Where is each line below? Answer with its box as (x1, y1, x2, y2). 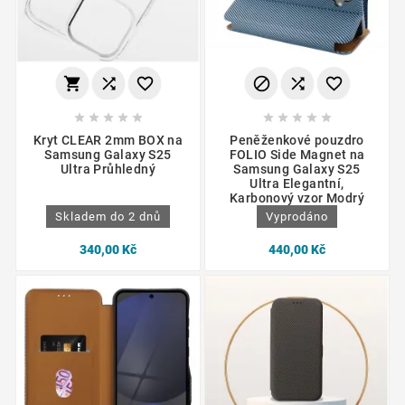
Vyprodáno (266, 209, 328, 223)
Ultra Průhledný (60, 161, 155, 176)
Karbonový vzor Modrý (230, 190, 364, 205)
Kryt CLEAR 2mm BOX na (33, 132, 184, 147)
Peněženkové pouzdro (230, 132, 364, 147)
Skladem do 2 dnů (55, 209, 161, 223)
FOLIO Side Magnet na (229, 146, 365, 162)
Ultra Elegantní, (250, 175, 344, 191)
